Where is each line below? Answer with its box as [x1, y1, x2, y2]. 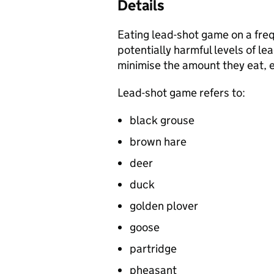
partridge [130, 242, 177, 256]
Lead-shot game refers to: [117, 86, 245, 100]
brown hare [130, 135, 187, 149]
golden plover [130, 199, 198, 213]
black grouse [130, 113, 194, 127]
